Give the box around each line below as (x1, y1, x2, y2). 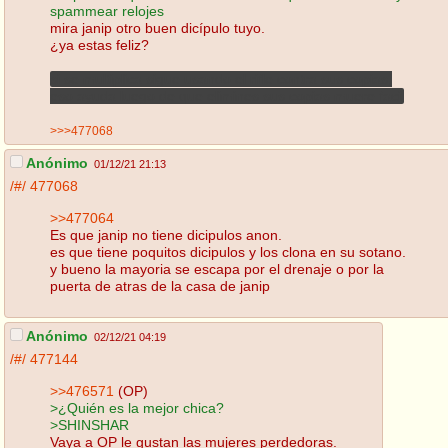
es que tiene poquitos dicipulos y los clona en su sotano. (50, 243, 406, 260)
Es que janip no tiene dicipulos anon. (50, 226, 282, 243)
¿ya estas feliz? (50, 36, 149, 53)
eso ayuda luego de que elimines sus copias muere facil (50, 87, 404, 104)
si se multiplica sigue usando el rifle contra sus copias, (50, 70, 392, 87)
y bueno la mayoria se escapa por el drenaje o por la (50, 260, 384, 277)
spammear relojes (50, 2, 164, 19)
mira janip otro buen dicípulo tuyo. (50, 19, 265, 36)
